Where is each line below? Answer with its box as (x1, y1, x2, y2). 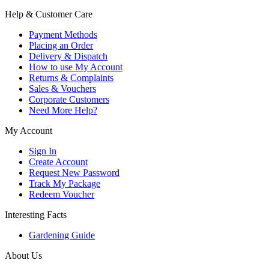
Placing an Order (29, 40, 93, 50)
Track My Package (29, 178, 100, 189)
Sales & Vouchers (29, 83, 96, 94)
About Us (5, 250, 42, 261)
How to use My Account (29, 61, 122, 72)
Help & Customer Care (5, 8, 92, 19)
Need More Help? (29, 104, 97, 115)
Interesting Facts (5, 209, 67, 220)
